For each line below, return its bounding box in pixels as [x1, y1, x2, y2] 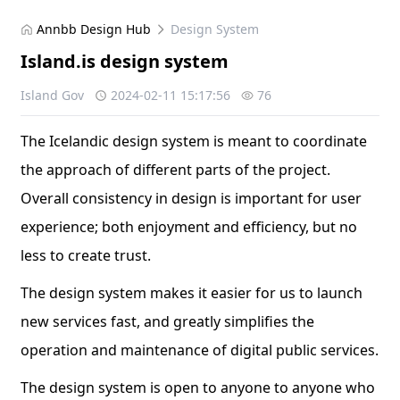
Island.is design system [21, 49, 229, 73]
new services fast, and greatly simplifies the [21, 312, 315, 331]
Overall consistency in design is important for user [21, 188, 362, 208]
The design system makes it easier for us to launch [21, 283, 363, 303]
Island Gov [21, 87, 85, 104]
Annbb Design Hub [37, 21, 152, 37]
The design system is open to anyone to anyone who [21, 378, 376, 397]
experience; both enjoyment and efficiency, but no [21, 217, 358, 237]
